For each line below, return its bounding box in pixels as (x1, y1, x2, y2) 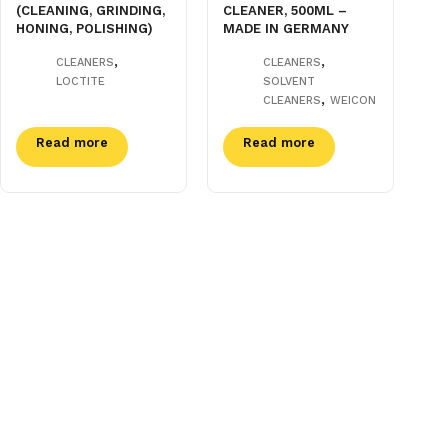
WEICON (330, 93, 377, 107)
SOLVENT (263, 74, 316, 88)
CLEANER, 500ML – (223, 2, 348, 18)
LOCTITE (56, 74, 105, 88)
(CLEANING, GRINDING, (16, 2, 165, 18)
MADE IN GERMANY (223, 20, 350, 36)
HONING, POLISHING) (16, 20, 153, 36)
